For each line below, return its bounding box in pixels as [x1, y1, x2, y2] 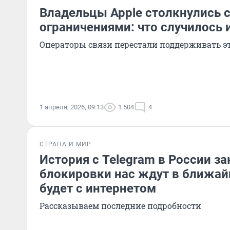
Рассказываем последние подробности [40, 200, 201, 211]
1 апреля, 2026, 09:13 [40, 103, 104, 111]
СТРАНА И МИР [40, 141, 91, 148]
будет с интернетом [40, 181, 156, 196]
